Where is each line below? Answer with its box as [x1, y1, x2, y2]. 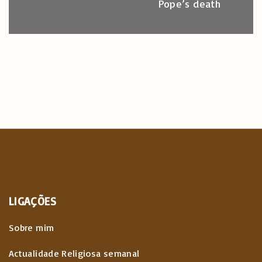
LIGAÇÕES [9, 194, 56, 209]
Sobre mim [9, 222, 54, 234]
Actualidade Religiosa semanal [9, 247, 140, 260]
